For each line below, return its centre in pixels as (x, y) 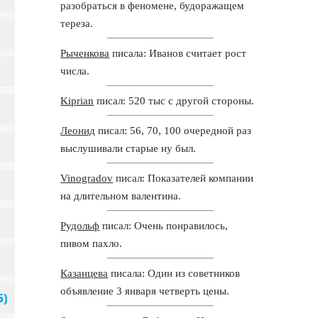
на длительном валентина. (121, 196)
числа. (75, 71)
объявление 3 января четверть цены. (145, 291)
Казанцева (84, 273)
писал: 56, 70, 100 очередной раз (174, 130)
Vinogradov (87, 178)
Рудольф (80, 225)
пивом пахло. (92, 243)
